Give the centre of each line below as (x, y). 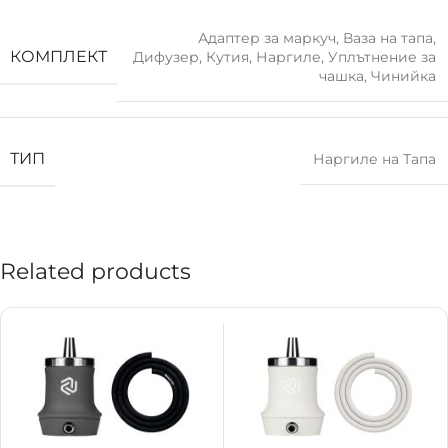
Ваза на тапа (388, 38)
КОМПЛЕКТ (58, 57)
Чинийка (403, 76)
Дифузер (166, 57)
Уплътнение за (382, 57)
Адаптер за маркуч (267, 38)
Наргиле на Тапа (374, 159)
